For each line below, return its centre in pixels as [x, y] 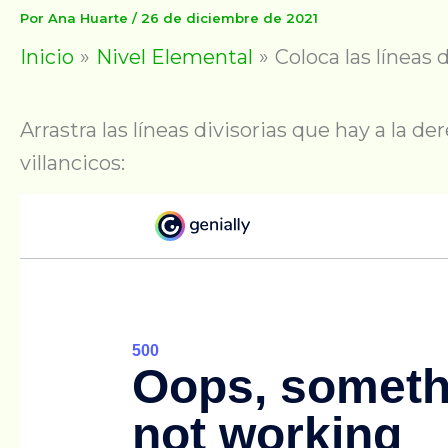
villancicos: [72, 163]
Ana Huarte [90, 18]
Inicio [47, 57]
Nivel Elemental [174, 57]
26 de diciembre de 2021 [229, 18]
